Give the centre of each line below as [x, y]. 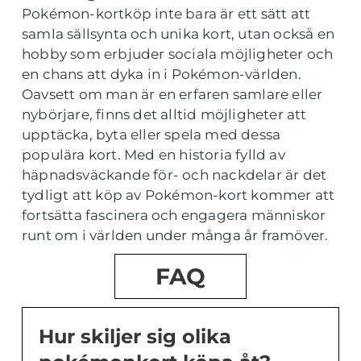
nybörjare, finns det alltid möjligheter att [164, 114]
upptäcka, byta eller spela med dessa [151, 135]
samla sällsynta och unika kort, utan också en [178, 34]
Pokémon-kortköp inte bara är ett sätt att [166, 14]
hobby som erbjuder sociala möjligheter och [178, 54]
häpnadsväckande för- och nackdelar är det [174, 175]
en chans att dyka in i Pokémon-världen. [162, 74]
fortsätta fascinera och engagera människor [174, 215]
